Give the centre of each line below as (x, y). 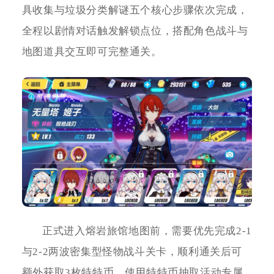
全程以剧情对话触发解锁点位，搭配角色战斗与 (135, 31)
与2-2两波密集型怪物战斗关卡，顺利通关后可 (132, 252)
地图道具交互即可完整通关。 (92, 52)
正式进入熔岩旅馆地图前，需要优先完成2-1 (147, 231)
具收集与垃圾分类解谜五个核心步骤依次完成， (135, 10)
